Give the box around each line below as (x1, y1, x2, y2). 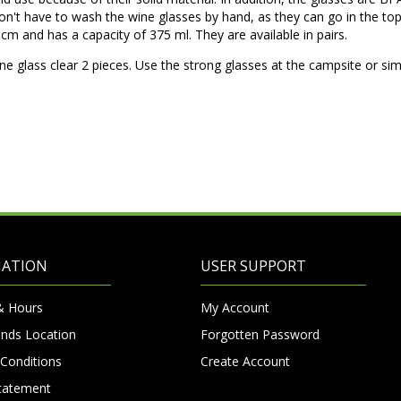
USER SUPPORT (200, 255, 306, 276)
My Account (200, 298, 269, 316)
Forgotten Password (200, 325, 320, 343)
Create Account (200, 352, 290, 370)
